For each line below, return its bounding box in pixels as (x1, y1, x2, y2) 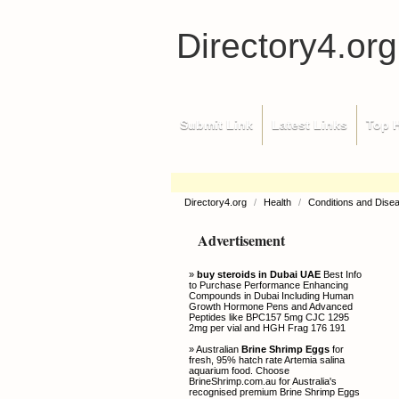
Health (264, 197, 294, 208)
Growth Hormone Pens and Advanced (189, 301, 353, 312)
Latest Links (272, 118, 347, 132)
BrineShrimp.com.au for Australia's (189, 376, 337, 387)
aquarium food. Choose (189, 365, 289, 376)
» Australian (189, 344, 241, 354)
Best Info (321, 269, 362, 280)
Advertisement (198, 230, 285, 250)
